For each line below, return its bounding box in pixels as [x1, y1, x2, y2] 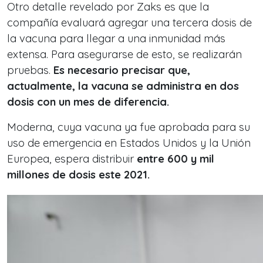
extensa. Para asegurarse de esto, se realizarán [7, 48, 242, 61]
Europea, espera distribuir [7, 152, 137, 166]
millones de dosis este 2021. [7, 168, 150, 181]
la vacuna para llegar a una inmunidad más [7, 32, 225, 45]
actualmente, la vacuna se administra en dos [7, 79, 239, 93]
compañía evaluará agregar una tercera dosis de [7, 16, 252, 29]
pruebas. [7, 63, 50, 77]
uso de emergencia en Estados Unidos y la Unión [7, 136, 251, 150]
